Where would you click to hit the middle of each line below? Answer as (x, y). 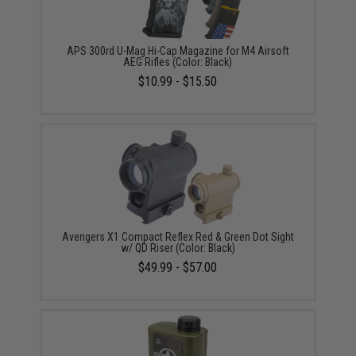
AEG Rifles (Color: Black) (178, 62)
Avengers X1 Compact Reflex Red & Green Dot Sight (178, 237)
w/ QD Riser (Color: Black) (178, 248)
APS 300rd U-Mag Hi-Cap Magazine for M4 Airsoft (178, 51)
